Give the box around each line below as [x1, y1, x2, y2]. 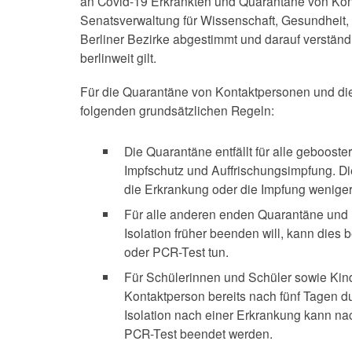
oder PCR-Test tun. [124, 243, 229, 261]
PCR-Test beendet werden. [124, 324, 273, 343]
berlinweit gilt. [80, 48, 156, 66]
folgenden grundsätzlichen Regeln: [80, 101, 274, 119]
